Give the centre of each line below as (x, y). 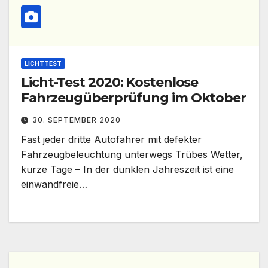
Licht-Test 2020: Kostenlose (110, 83)
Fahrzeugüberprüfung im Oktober (133, 98)
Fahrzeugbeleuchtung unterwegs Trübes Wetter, (132, 155)
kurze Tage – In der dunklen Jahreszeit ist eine (127, 170)
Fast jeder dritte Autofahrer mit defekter (111, 140)
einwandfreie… (54, 185)
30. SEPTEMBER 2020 (77, 120)
